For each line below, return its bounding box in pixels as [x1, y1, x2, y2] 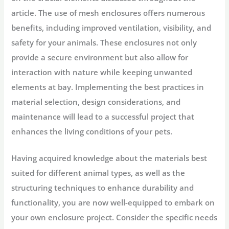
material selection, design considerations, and [11, 97, 181, 107]
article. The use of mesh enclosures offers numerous [11, 8, 205, 18]
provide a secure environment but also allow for [11, 52, 189, 63]
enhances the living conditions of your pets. [11, 126, 173, 137]
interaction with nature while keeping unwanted [11, 67, 193, 78]
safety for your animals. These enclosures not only [11, 37, 197, 48]
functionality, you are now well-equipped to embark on [11, 197, 215, 208]
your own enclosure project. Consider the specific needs [11, 212, 218, 223]
